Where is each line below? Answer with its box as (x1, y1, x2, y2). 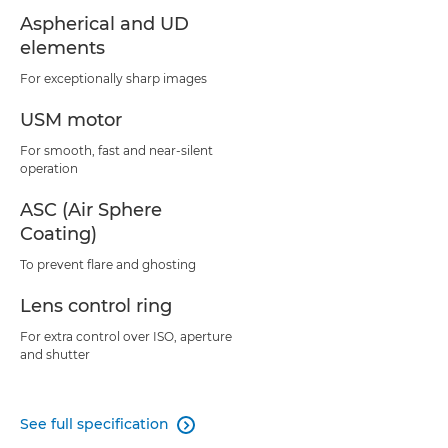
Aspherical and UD (20, 13, 189, 36)
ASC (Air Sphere (20, 199, 162, 222)
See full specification (20, 415, 169, 434)
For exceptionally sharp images (20, 71, 207, 87)
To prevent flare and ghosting (20, 257, 196, 273)
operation (20, 161, 78, 177)
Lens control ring (20, 295, 172, 318)
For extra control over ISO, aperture (20, 329, 232, 345)
